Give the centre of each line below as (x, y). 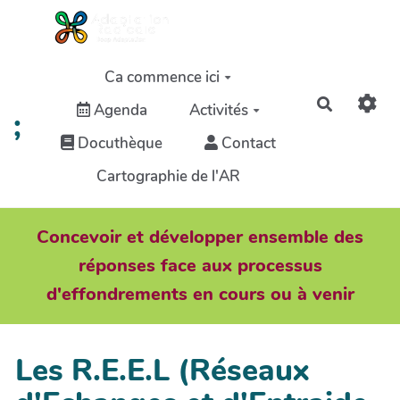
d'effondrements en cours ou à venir (200, 294)
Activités (219, 110)
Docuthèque (118, 143)
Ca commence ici (162, 77)
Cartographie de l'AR (168, 176)
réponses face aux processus (200, 266)
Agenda (118, 110)
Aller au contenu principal (108, 21)
